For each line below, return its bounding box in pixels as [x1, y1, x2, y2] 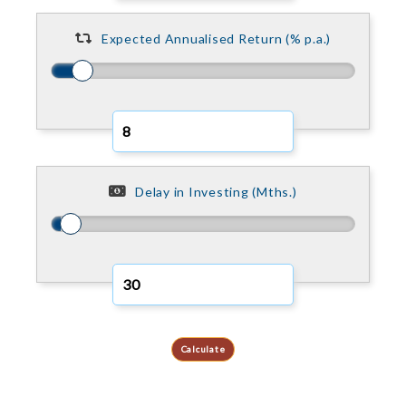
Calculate [180, 343, 226, 354]
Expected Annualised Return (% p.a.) [101, 31, 331, 46]
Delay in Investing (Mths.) [135, 184, 297, 199]
